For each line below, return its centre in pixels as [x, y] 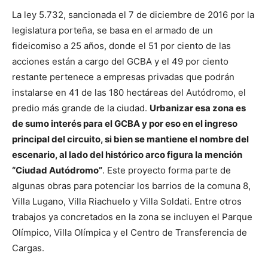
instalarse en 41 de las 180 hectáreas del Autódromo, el [129, 92]
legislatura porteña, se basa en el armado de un [112, 30]
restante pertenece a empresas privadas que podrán [123, 77]
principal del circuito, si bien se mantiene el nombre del [130, 139]
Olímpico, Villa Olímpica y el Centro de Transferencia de [130, 232]
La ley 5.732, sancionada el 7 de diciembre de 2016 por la [133, 14]
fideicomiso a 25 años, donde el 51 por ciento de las [121, 45]
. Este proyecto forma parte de [167, 170]
